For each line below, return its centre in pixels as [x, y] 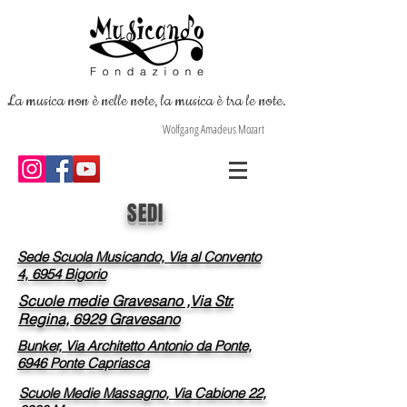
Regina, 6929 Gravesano [99, 319]
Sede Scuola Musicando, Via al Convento [139, 257]
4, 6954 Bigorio [62, 274]
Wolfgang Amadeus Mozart [213, 129]
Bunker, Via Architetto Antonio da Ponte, [134, 346]
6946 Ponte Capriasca [83, 363]
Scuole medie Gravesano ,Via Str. [126, 301]
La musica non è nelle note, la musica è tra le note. [146, 101]
